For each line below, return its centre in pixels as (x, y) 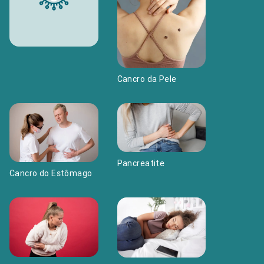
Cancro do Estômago (51, 173)
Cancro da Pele (147, 79)
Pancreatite (141, 163)
